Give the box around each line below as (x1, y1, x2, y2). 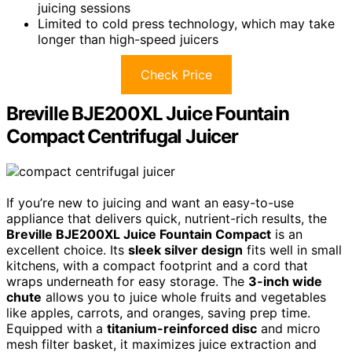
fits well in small (243, 242, 342, 258)
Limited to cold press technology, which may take (38, 16, 335, 32)
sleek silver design (128, 242, 243, 258)
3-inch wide (248, 273, 322, 290)
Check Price (140, 67, 212, 83)
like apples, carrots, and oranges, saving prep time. (6, 305, 310, 321)
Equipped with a (6, 321, 107, 337)
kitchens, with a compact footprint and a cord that (6, 258, 308, 274)
